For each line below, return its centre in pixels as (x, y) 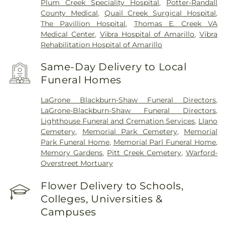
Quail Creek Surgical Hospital (160, 13)
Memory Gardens (72, 153)
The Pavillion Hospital (83, 23)
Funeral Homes (81, 80)
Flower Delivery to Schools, (112, 186)
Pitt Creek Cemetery (144, 153)
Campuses (69, 212)
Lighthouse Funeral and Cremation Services (118, 121)
